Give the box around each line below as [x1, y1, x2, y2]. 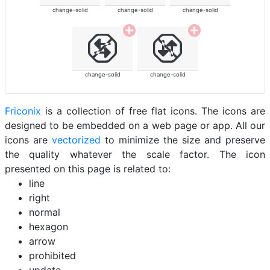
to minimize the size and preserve [101, 134, 265, 146]
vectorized [52, 134, 101, 146]
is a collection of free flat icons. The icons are [41, 105, 265, 118]
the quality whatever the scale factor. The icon [5, 148, 265, 161]
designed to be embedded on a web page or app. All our [5, 119, 265, 132]
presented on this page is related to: [5, 163, 171, 175]
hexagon [29, 221, 68, 233]
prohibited [29, 250, 76, 262]
